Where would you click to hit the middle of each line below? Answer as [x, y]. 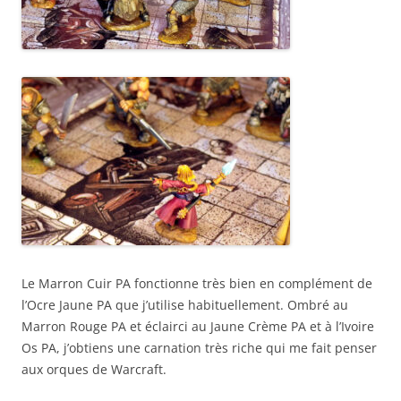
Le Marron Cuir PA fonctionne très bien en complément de [197, 284]
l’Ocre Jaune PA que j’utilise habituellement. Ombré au [185, 305]
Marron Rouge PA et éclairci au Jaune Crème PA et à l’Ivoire [198, 327]
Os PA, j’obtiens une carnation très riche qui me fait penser [199, 348]
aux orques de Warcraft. [94, 370]
